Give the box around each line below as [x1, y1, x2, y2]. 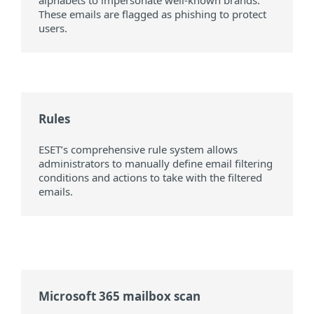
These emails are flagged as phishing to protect [39, 7, 266, 22]
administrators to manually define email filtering [39, 156, 273, 171]
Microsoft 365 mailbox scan [39, 288, 200, 305]
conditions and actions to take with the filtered [39, 170, 262, 185]
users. [39, 21, 67, 36]
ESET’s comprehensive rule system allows [39, 142, 238, 157]
